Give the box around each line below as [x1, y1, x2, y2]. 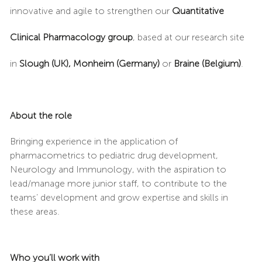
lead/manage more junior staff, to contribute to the [9, 177, 227, 189]
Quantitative [171, 5, 224, 16]
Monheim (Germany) [73, 57, 160, 69]
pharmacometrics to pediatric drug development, [9, 149, 218, 161]
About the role [9, 109, 72, 121]
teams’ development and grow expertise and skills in [9, 191, 228, 203]
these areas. [9, 205, 60, 217]
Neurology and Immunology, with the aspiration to [9, 163, 226, 175]
